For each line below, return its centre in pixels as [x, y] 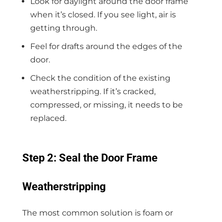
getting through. [63, 28]
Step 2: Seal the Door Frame [90, 158]
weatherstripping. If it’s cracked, [93, 92]
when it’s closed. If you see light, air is [103, 15]
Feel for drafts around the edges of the [106, 47]
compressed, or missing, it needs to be [106, 105]
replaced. [48, 118]
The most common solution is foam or [97, 213]
